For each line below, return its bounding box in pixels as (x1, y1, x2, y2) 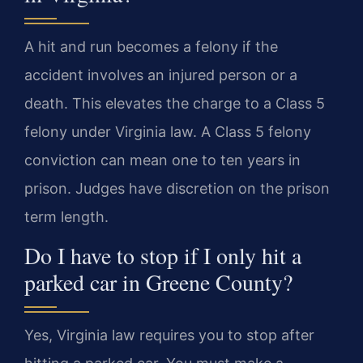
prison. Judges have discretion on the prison (24, 179, 330, 197)
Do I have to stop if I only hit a (24, 240, 301, 271)
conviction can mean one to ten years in (24, 151, 301, 169)
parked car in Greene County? (24, 267, 293, 298)
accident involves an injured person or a (24, 66, 297, 83)
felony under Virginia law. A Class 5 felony (24, 122, 311, 140)
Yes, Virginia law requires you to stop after (24, 327, 314, 344)
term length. (24, 207, 109, 225)
